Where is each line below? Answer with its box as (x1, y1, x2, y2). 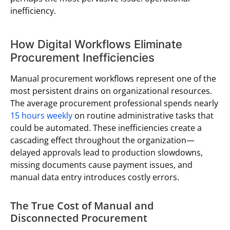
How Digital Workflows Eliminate (10, 37, 182, 51)
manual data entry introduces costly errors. (10, 171, 179, 183)
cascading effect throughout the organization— (10, 135, 195, 146)
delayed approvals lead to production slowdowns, (10, 147, 203, 159)
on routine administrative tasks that (72, 110, 214, 122)
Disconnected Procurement (10, 211, 147, 225)
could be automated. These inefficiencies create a (10, 122, 202, 134)
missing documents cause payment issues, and (10, 159, 193, 171)
